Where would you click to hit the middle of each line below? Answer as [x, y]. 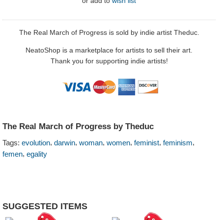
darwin [65, 142]
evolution [36, 142]
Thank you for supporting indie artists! [109, 61]
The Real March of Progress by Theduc [78, 126]
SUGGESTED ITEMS [45, 206]
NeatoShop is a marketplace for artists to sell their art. [109, 50]
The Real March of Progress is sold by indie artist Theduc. [109, 32]
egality [37, 154]
